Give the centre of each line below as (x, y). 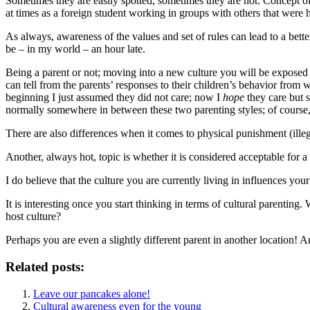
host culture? (33, 217)
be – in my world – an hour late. (75, 49)
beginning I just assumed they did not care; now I (114, 98)
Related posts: (45, 266)
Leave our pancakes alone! (92, 293)
